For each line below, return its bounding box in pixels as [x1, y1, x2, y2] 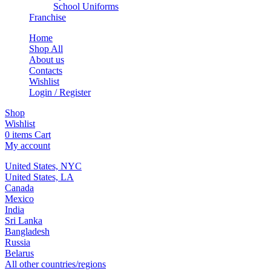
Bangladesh [5, 226, 50, 237]
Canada [5, 182, 34, 193]
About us [29, 54, 64, 65]
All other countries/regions [5, 258, 106, 269]
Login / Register [29, 87, 91, 97]
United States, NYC [5, 160, 82, 171]
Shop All [29, 43, 63, 54]
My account [5, 140, 50, 151]
